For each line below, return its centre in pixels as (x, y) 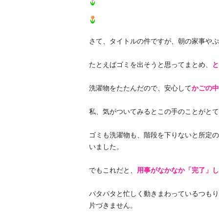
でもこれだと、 (113, 170)
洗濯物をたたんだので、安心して (140, 88)
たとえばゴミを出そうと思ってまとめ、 (150, 65)
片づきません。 (113, 205)
